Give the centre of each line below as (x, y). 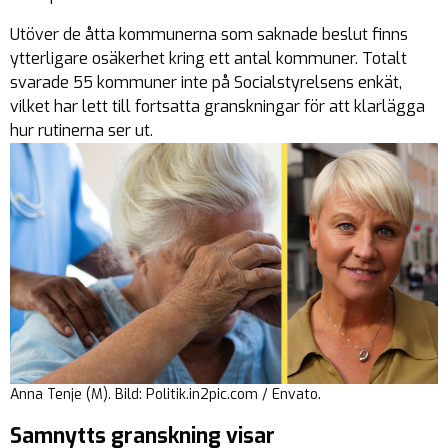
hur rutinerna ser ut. (81, 130)
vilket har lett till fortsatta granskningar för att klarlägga (217, 106)
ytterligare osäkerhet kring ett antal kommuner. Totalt (208, 58)
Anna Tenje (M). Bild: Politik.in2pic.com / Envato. (165, 395)
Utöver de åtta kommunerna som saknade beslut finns (209, 34)
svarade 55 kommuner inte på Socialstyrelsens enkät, (206, 82)
